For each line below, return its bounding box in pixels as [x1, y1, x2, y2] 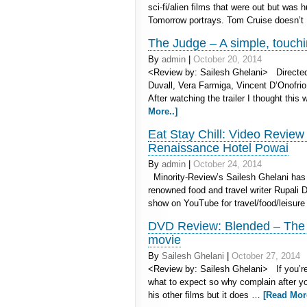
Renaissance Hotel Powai [148, 141, 288, 155]
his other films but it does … [148, 290, 263, 300]
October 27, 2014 [232, 251, 300, 261]
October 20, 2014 [193, 54, 262, 64]
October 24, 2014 [193, 159, 262, 169]
